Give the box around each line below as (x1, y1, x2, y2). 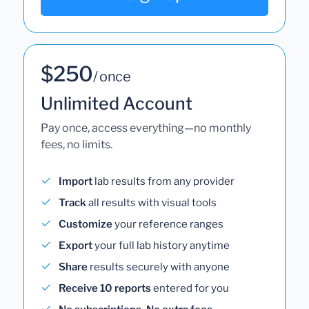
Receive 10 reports (59, 281, 151, 295)
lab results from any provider (92, 175, 235, 188)
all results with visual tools (86, 196, 217, 209)
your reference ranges (112, 217, 223, 230)
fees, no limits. (41, 137, 112, 151)
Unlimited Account (41, 92, 192, 114)
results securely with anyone (88, 260, 230, 273)
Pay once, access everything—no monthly (41, 121, 251, 134)
